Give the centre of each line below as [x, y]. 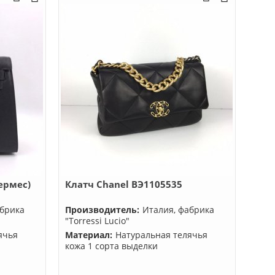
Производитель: [102, 210]
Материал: [88, 235]
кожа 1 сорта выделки [111, 246]
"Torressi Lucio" [97, 221]
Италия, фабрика [178, 210]
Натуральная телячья [161, 235]
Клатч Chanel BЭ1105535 [123, 184]
